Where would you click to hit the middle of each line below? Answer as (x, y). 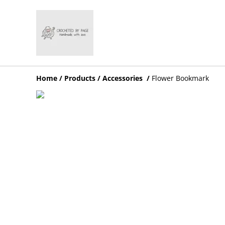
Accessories (124, 78)
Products (80, 78)
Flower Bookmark (180, 78)
